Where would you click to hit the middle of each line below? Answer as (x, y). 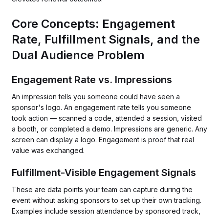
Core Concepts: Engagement (93, 24)
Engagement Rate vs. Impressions (92, 80)
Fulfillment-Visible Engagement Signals (104, 173)
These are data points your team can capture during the (102, 189)
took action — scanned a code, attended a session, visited (107, 118)
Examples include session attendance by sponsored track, (106, 211)
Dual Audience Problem (78, 55)
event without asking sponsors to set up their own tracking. (107, 200)
